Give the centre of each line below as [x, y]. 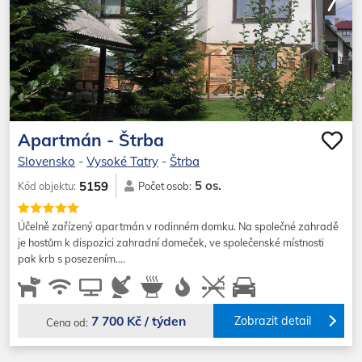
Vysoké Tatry [122, 162]
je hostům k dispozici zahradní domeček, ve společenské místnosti [171, 243]
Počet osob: [165, 186]
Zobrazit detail [273, 321]
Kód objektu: [47, 185]
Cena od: [67, 322]
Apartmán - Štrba [91, 139]
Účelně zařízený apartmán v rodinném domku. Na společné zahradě [178, 227]
